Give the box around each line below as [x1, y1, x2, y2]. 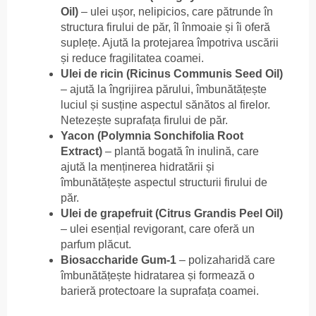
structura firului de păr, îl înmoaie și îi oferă [61, 20, 270, 33]
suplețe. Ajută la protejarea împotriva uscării [61, 36, 279, 49]
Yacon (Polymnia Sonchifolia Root [61, 129, 243, 142]
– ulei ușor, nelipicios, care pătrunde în [78, 5, 273, 18]
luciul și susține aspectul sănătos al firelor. [61, 98, 270, 111]
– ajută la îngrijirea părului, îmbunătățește [61, 83, 267, 95]
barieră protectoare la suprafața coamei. [61, 284, 259, 297]
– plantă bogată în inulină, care [102, 145, 259, 157]
